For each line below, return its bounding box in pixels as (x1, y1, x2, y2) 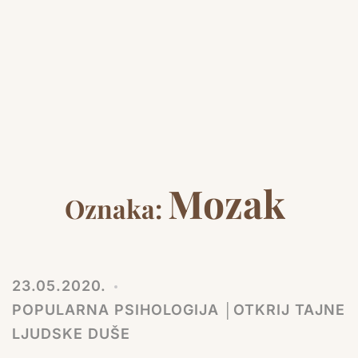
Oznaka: (65, 191, 168, 225)
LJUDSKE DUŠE (12, 325, 130, 342)
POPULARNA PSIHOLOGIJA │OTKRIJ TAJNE (12, 301, 345, 318)
